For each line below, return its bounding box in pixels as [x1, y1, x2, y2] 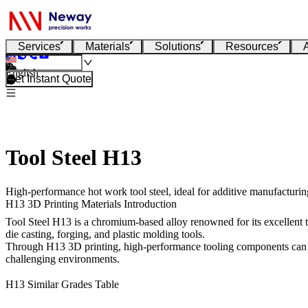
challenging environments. [5, 252, 120, 265]
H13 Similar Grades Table [5, 278, 119, 291]
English [5, 67, 38, 78]
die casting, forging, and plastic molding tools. [5, 228, 205, 240]
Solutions [155, 41, 201, 52]
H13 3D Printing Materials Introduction [5, 197, 177, 210]
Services [18, 41, 60, 52]
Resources [225, 41, 278, 52]
